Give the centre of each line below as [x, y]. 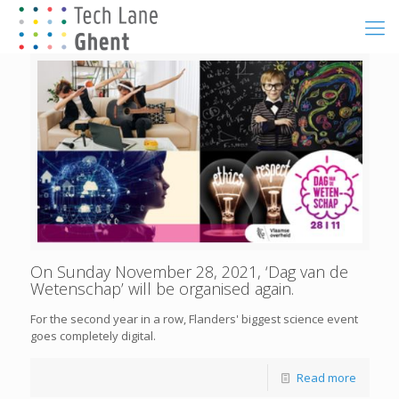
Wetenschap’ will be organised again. [162, 288]
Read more [326, 377]
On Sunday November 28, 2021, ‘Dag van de [189, 271]
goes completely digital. [93, 335]
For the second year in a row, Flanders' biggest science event [194, 318]
